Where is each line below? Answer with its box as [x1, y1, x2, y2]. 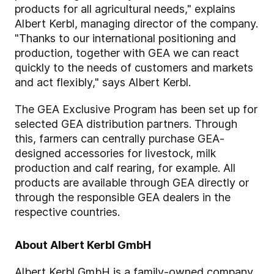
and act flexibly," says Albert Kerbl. [15, 76, 191, 89]
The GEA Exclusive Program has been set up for [15, 103, 257, 116]
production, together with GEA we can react [15, 46, 239, 60]
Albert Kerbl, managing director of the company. [15, 17, 258, 31]
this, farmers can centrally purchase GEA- [15, 132, 224, 146]
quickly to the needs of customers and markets [15, 61, 253, 75]
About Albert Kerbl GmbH [15, 239, 151, 252]
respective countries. [15, 206, 120, 219]
